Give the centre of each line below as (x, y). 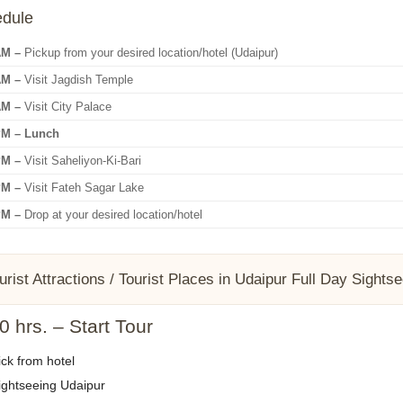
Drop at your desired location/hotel (111, 215)
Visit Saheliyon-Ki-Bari (81, 161)
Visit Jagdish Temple (76, 80)
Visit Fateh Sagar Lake (82, 188)
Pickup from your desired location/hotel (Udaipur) (149, 53)
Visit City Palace (66, 107)
